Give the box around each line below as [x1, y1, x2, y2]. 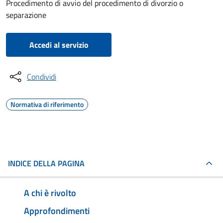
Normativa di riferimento [10, 99, 84, 110]
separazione [6, 9, 46, 21]
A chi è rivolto [24, 186, 76, 200]
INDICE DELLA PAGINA [8, 157, 85, 169]
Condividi [27, 71, 56, 83]
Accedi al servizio [29, 39, 89, 51]
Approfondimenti [24, 204, 90, 218]
